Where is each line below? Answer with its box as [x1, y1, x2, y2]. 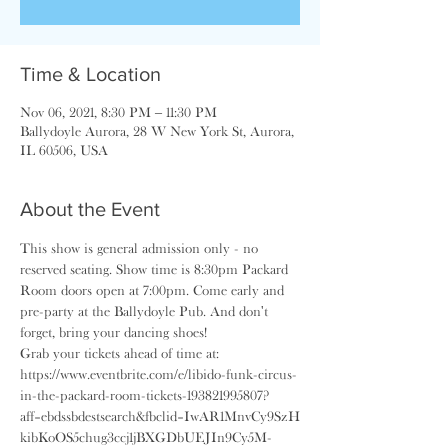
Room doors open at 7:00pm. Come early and [20, 282, 288, 298]
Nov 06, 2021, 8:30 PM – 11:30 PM [20, 104, 217, 120]
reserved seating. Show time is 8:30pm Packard [20, 261, 292, 277]
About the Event [20, 198, 160, 220]
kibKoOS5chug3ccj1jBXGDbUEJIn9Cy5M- [20, 429, 272, 445]
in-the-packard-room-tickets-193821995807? [20, 387, 270, 403]
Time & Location [20, 63, 161, 85]
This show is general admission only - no [20, 240, 262, 256]
